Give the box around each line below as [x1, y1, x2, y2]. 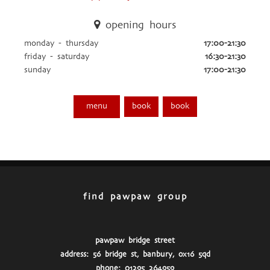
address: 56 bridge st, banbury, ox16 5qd [60, 250, 210, 260]
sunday [24, 64, 51, 76]
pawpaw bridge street [95, 236, 175, 246]
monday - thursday [24, 38, 98, 49]
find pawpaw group [83, 191, 187, 203]
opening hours [100, 18, 176, 33]
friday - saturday [24, 51, 89, 63]
